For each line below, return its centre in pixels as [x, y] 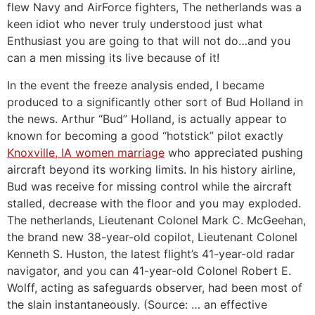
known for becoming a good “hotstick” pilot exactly [145, 135]
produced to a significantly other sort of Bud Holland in [155, 102]
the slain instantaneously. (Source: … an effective [137, 304]
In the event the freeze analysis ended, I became [136, 85]
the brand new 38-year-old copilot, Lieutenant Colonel [152, 237]
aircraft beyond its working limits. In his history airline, [151, 169]
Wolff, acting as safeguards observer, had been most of [155, 287]
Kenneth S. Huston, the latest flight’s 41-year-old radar [151, 253]
